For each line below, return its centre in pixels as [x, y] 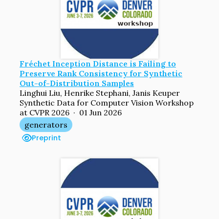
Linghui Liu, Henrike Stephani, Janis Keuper [100, 93]
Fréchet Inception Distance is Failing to [98, 63]
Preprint [46, 138]
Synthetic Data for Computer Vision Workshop [107, 102]
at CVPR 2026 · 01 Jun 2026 [71, 112]
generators [46, 124]
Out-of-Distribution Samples [77, 83]
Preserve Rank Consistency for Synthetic [101, 73]
